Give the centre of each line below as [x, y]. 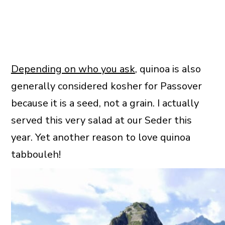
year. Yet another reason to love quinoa [100, 138]
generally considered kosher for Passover [106, 86]
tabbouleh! [36, 155]
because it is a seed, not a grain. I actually [105, 103]
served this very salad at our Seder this [101, 121]
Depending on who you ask [73, 69]
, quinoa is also [168, 69]
